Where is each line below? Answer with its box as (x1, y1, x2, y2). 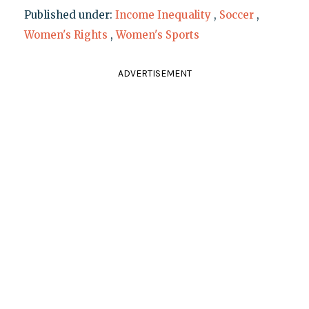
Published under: (23, 8, 115, 22)
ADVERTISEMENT (117, 68, 192, 80)
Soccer (219, 8, 254, 22)
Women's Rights (23, 28, 108, 42)
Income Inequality (114, 8, 211, 22)
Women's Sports (115, 28, 199, 42)
